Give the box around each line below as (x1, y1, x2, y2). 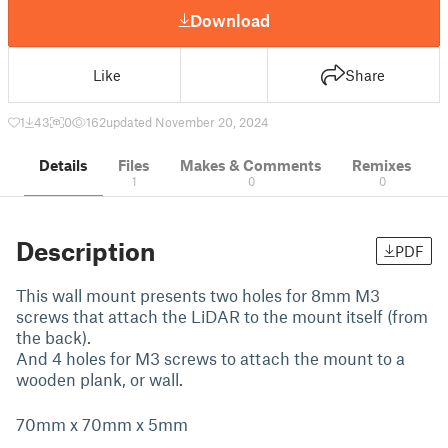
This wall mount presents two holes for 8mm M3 (16, 285, 380, 305)
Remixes (352, 156, 412, 174)
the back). (16, 327, 91, 347)
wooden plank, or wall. (16, 369, 183, 389)
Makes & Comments (180, 156, 322, 174)
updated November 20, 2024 (106, 114, 269, 130)
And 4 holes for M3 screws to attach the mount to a (16, 348, 405, 368)
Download (190, 9, 270, 30)
